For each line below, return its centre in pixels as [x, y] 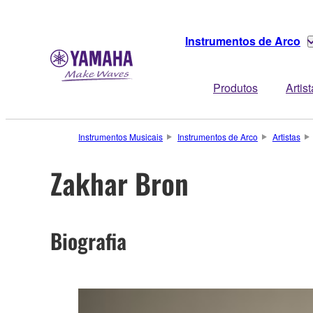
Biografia [88, 240]
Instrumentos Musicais [121, 137]
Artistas [286, 137]
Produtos [235, 88]
